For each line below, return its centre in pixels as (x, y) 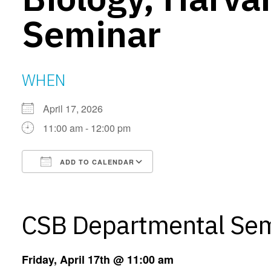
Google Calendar (203, 184)
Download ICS (76, 184)
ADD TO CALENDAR (96, 162)
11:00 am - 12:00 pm (87, 128)
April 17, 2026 (78, 109)
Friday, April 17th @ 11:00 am (98, 260)
